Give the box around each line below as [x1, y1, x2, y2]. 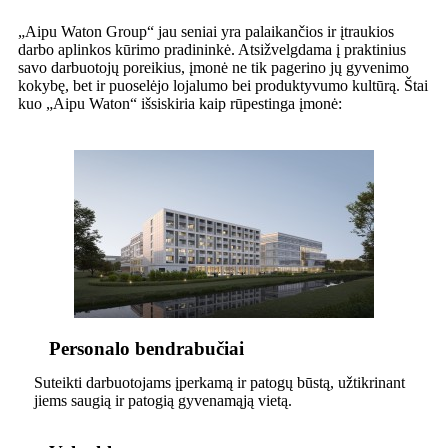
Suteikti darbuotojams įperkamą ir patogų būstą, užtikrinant [34, 373, 405, 391]
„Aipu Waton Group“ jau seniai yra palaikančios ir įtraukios [18, 22, 394, 40]
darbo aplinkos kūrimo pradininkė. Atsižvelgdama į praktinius [18, 40, 406, 58]
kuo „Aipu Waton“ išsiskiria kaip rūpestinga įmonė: [18, 94, 342, 112]
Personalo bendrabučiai [49, 337, 244, 359]
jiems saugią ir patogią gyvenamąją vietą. [34, 391, 292, 409]
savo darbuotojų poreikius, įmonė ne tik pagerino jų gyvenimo [18, 58, 409, 76]
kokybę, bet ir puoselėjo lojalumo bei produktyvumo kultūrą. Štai [18, 76, 428, 94]
